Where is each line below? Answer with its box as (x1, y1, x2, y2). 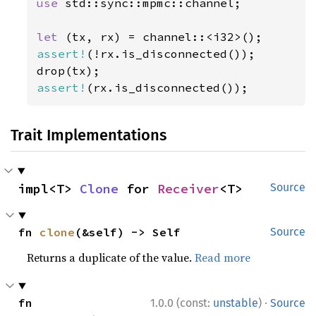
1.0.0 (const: (150, 296, 213, 310)
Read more (195, 250, 251, 265)
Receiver (157, 181, 219, 197)
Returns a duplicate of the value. (27, 250, 195, 265)
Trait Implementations (11, 126, 166, 145)
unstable (213, 296, 258, 310)
